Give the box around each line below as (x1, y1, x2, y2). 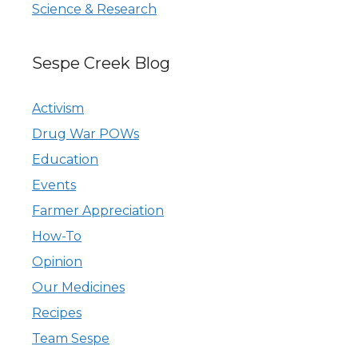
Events (32, 177, 76, 193)
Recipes (32, 304, 82, 320)
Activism (32, 100, 84, 116)
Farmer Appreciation (32, 202, 164, 218)
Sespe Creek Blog (32, 53, 170, 73)
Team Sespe (32, 330, 109, 346)
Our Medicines (32, 279, 125, 295)
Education (32, 151, 98, 167)
